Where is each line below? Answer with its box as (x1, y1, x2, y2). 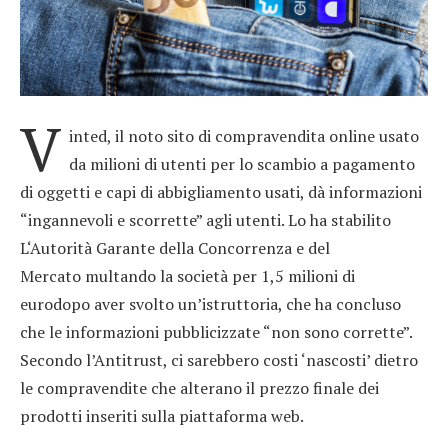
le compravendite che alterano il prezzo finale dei (20, 376, 379, 399)
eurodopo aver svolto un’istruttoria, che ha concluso (20, 292, 401, 315)
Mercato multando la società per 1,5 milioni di (20, 264, 355, 287)
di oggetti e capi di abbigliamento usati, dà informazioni (20, 180, 422, 203)
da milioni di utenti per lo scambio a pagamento (69, 152, 415, 175)
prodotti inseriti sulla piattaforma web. (20, 404, 304, 427)
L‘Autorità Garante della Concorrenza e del (20, 236, 330, 259)
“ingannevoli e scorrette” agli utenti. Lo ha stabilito (20, 208, 391, 231)
